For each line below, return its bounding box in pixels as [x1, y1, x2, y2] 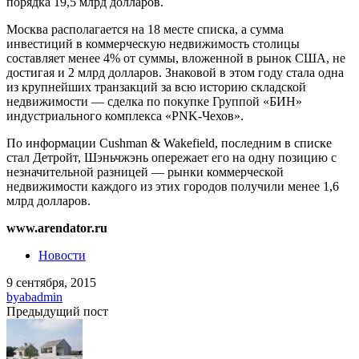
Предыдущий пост [6, 305, 108, 319]
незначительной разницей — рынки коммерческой [6, 165, 284, 179]
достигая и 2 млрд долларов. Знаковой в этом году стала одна [6, 66, 344, 80]
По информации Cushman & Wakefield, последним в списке [6, 136, 332, 151]
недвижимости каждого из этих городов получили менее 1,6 [6, 179, 339, 194]
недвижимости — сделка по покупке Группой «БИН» [6, 95, 302, 109]
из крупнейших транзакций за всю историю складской [6, 80, 306, 95]
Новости [38, 248, 86, 263]
